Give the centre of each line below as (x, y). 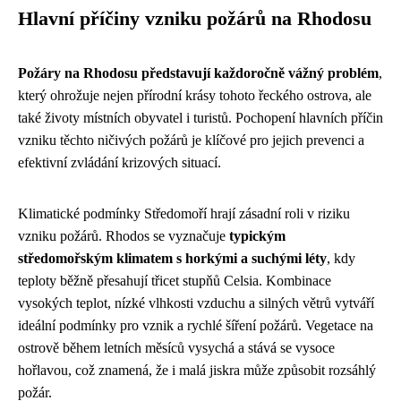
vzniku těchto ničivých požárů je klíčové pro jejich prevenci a (191, 140)
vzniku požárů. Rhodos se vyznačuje (124, 235)
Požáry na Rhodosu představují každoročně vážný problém (198, 73)
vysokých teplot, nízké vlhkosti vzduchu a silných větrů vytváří (196, 303)
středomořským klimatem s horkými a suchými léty (172, 258)
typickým (257, 235)
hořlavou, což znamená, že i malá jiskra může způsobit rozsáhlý (197, 370)
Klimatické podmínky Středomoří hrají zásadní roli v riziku (184, 213)
